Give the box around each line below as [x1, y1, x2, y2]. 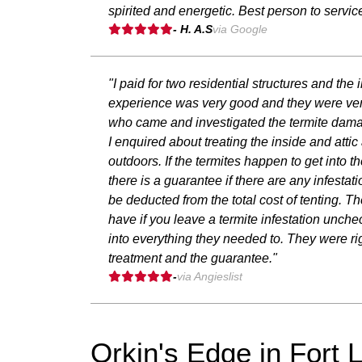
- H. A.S [173, 22, 213, 36]
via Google [213, 22, 267, 36]
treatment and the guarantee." [108, 250, 277, 265]
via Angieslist [177, 269, 242, 283]
